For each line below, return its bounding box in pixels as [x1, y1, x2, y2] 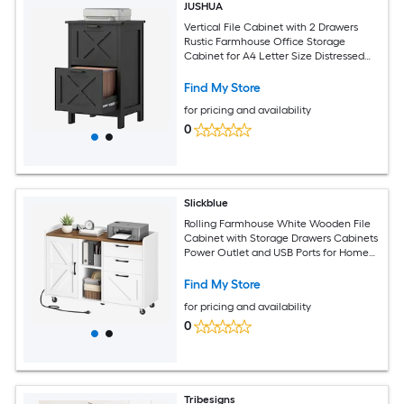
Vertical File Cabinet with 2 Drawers [184, 20, 359, 33]
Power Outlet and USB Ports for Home [184, 245, 370, 259]
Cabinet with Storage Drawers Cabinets [184, 231, 379, 244]
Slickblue [184, 197, 229, 209]
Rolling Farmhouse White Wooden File [184, 216, 372, 230]
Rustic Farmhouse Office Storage [184, 34, 346, 48]
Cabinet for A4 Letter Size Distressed [184, 49, 365, 62]
